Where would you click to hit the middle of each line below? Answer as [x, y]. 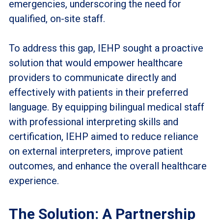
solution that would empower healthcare [96, 63]
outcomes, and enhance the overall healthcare [108, 166]
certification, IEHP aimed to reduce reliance [103, 136]
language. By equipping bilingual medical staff [106, 107]
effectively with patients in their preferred [98, 92]
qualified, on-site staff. [57, 18]
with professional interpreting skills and [93, 122]
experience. [34, 180]
